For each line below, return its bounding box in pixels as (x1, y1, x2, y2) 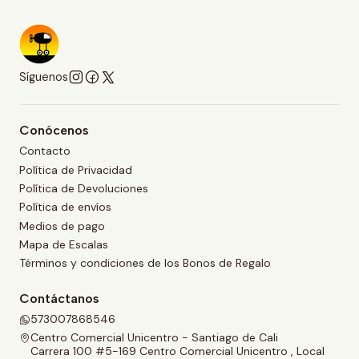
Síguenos (19, 70, 68, 84)
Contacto (19, 143, 71, 159)
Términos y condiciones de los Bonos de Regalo (19, 256, 271, 271)
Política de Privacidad (19, 162, 132, 177)
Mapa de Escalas (19, 237, 108, 252)
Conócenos (19, 123, 89, 138)
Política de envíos (19, 200, 111, 215)
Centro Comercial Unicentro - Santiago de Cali (30, 330, 278, 345)
